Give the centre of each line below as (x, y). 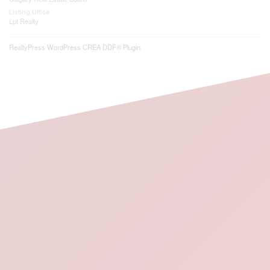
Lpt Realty (24, 21)
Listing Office (30, 12)
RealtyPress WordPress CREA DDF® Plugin (75, 47)
